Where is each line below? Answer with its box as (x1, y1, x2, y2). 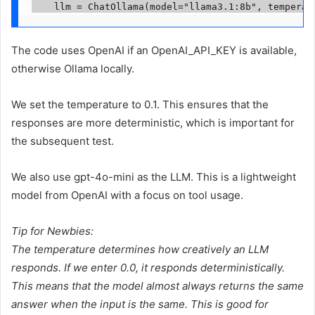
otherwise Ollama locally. (11, 62, 134, 76)
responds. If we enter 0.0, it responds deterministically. (11, 261, 285, 275)
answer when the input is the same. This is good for (11, 297, 269, 311)
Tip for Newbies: (11, 224, 94, 238)
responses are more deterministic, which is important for (11, 116, 295, 130)
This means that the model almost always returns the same (11, 279, 304, 293)
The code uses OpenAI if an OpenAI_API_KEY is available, (11, 44, 297, 58)
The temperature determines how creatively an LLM (11, 243, 269, 257)
